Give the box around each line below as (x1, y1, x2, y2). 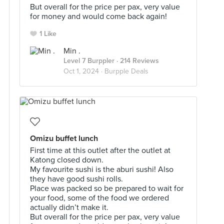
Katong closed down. (30, 155, 103, 165)
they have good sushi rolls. (30, 174, 123, 184)
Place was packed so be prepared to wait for (30, 183, 183, 193)
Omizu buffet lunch (30, 133, 98, 143)
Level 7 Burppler (63, 56, 114, 65)
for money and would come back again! (30, 11, 167, 21)
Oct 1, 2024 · (63, 67, 104, 75)
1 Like (39, 29, 56, 38)
